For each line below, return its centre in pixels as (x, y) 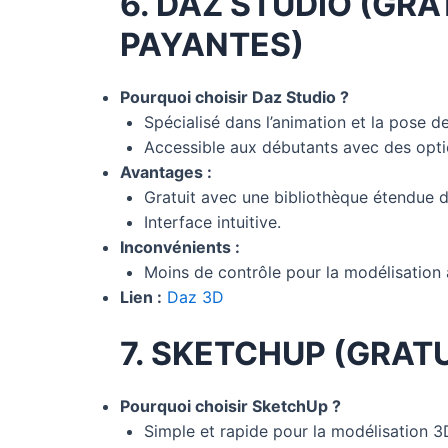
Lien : (141, 296)
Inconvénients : (180, 246)
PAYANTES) (212, 44)
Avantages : (166, 171)
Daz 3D (195, 296)
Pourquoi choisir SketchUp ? (230, 405)
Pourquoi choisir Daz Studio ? (234, 96)
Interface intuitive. (212, 221)
